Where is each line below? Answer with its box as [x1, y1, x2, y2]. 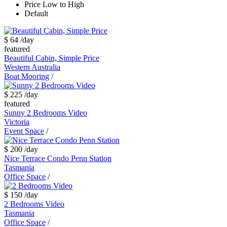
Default [24, 9, 48, 18]
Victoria [4, 118, 29, 127]
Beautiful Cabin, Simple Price [4, 54, 99, 63]
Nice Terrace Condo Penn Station [4, 154, 111, 163]
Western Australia [4, 63, 60, 72]
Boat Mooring [4, 72, 49, 81]
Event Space [4, 127, 44, 136]
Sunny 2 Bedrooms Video [4, 108, 87, 118]
